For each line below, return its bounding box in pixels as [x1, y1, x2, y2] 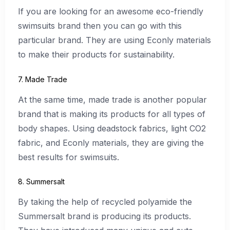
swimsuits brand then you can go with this [18, 21, 182, 31]
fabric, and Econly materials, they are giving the [18, 137, 204, 148]
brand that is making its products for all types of [18, 108, 205, 119]
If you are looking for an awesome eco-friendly [18, 6, 203, 17]
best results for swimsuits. [18, 151, 122, 162]
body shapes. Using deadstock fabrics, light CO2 [18, 123, 206, 133]
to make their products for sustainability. [18, 49, 177, 60]
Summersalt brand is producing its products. [18, 211, 191, 222]
